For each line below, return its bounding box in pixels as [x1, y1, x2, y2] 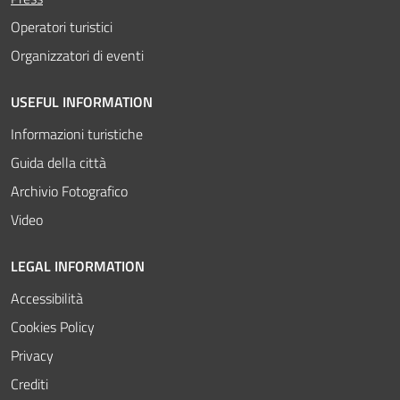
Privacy [11, 344, 54, 366]
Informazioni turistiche [11, 122, 143, 145]
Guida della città [11, 151, 106, 173]
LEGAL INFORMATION [11, 254, 145, 277]
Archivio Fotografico [11, 179, 128, 202]
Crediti [11, 372, 48, 395]
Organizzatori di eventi [11, 44, 144, 66]
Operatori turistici [11, 15, 112, 37]
